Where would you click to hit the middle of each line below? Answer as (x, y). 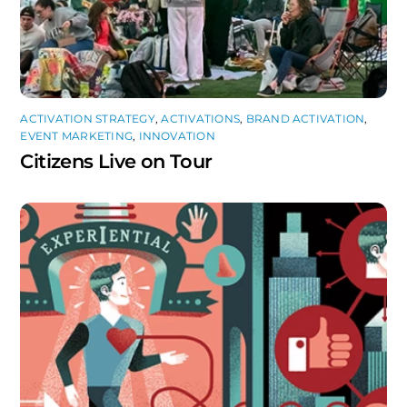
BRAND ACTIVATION (305, 118)
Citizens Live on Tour (116, 161)
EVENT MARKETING (77, 135)
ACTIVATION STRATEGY (88, 118)
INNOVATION (177, 135)
